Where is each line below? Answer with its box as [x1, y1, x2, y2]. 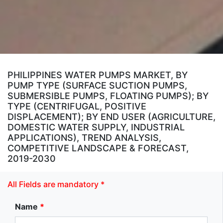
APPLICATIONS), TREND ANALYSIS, [7, 132, 161, 143]
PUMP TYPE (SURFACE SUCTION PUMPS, [7, 80, 187, 91]
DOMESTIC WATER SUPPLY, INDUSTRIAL [7, 121, 185, 132]
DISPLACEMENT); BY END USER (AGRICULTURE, [7, 111, 216, 122]
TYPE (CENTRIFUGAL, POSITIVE [7, 101, 146, 111]
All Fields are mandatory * [7, 179, 105, 189]
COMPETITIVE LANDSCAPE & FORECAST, [7, 142, 189, 153]
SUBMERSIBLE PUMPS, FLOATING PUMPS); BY [7, 90, 209, 101]
